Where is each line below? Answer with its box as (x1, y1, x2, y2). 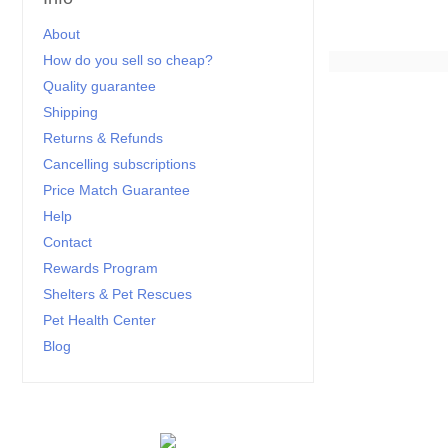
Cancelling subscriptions (43, 156, 196, 172)
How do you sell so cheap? (43, 52, 213, 68)
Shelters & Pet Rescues (43, 286, 192, 302)
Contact (43, 234, 92, 250)
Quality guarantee (43, 78, 156, 94)
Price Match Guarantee (43, 182, 190, 198)
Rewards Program (43, 260, 158, 276)
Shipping (43, 104, 98, 120)
